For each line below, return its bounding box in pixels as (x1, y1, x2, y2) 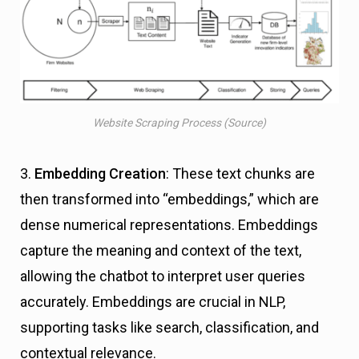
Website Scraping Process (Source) (93, 115, 266, 129)
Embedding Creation (34, 164, 166, 182)
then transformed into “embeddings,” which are (20, 190, 319, 208)
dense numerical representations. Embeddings (20, 216, 318, 233)
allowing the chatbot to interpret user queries (20, 267, 305, 284)
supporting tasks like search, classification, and (20, 318, 319, 336)
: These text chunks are (166, 164, 315, 182)
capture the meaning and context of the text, (20, 241, 301, 259)
